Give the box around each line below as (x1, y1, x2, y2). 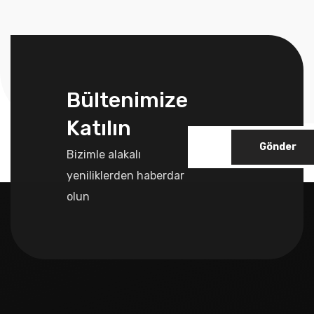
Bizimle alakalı (67, 148, 141, 162)
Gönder (259, 140, 296, 153)
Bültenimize (67, 88, 188, 114)
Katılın (67, 116, 131, 142)
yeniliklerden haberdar (67, 169, 184, 183)
